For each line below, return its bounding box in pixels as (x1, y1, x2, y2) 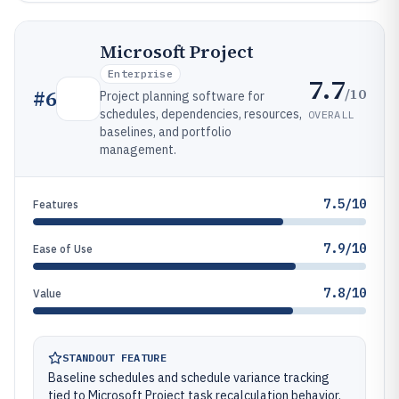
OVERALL (308, 107, 354, 121)
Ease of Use (33, 242, 93, 256)
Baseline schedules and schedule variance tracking (48, 370, 330, 386)
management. (100, 142, 176, 158)
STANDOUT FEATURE (62, 351, 167, 364)
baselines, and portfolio (100, 124, 232, 140)
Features (33, 198, 78, 211)
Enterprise (108, 67, 173, 80)
